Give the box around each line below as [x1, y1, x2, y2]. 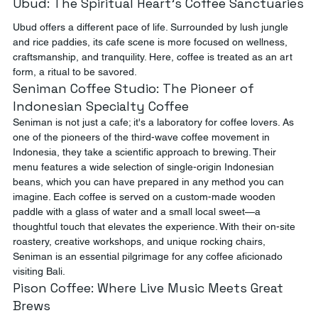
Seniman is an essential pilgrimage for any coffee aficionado [13, 251, 285, 262]
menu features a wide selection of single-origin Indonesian [13, 161, 277, 172]
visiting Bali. [13, 265, 65, 277]
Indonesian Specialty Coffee [13, 98, 189, 114]
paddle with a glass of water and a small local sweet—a [13, 206, 263, 217]
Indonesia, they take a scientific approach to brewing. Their [13, 146, 279, 158]
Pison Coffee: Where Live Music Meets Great [13, 280, 287, 296]
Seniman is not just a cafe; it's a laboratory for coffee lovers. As [13, 116, 297, 128]
